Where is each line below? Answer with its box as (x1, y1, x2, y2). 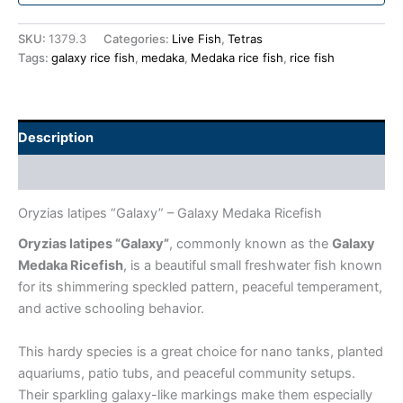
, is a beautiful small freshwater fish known (123, 257, 382, 274)
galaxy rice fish (51, 50, 135, 66)
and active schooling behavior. (18, 300, 204, 318)
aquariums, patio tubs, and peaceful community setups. (18, 364, 355, 381)
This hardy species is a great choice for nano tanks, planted (18, 343, 383, 360)
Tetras (228, 31, 263, 47)
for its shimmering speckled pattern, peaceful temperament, (18, 279, 382, 296)
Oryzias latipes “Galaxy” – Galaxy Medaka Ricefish (18, 205, 322, 222)
